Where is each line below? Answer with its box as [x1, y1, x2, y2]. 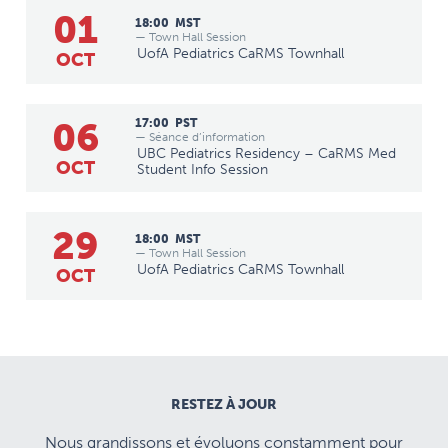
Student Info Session [137, 160, 268, 178]
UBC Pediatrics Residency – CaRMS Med [137, 144, 396, 162]
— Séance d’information [135, 129, 265, 144]
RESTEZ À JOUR [171, 395, 277, 413]
